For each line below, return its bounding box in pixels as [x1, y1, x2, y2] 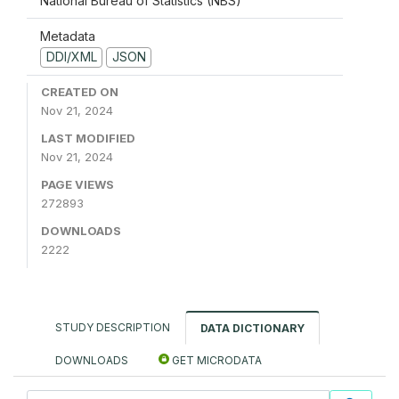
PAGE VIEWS [41, 176, 114, 191]
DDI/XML [45, 49, 97, 64]
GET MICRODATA [169, 353, 262, 367]
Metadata [40, 28, 95, 44]
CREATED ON [41, 84, 118, 99]
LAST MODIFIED [41, 130, 135, 145]
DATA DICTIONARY [200, 321, 305, 335]
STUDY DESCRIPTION [55, 320, 170, 334]
